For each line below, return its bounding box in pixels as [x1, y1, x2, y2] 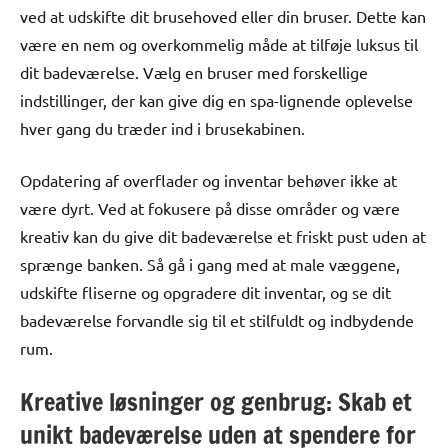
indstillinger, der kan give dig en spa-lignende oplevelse [20, 89, 413, 110]
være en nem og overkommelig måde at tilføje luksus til [20, 33, 418, 54]
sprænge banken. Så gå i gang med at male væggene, [20, 253, 400, 274]
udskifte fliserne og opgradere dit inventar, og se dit [20, 281, 391, 302]
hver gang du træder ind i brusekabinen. [20, 117, 305, 138]
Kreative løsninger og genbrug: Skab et [20, 384, 412, 419]
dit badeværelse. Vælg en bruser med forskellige [20, 61, 368, 82]
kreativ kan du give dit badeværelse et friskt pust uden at [20, 225, 426, 246]
